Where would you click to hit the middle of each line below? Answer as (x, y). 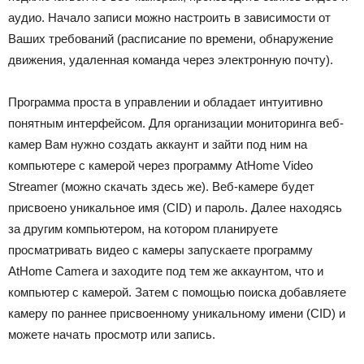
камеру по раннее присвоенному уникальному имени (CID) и (177, 313)
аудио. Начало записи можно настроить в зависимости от (169, 17)
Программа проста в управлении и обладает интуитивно (165, 102)
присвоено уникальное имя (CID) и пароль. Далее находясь (175, 208)
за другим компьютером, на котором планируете (143, 229)
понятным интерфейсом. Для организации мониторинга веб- (176, 123)
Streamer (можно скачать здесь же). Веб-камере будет (161, 186)
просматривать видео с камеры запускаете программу (160, 250)
